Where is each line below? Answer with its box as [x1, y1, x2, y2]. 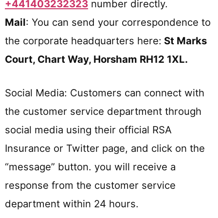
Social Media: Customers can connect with [5, 86, 204, 99]
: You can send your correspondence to [26, 16, 211, 29]
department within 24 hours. [5, 197, 139, 210]
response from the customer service [5, 179, 176, 191]
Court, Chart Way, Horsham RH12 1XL [5, 53, 185, 66]
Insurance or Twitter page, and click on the [5, 142, 205, 154]
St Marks [162, 35, 207, 47]
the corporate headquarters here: [5, 35, 162, 47]
